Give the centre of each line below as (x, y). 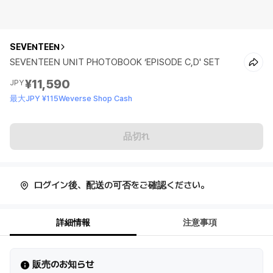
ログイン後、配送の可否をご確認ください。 (122, 185)
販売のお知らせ (63, 264)
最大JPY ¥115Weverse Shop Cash (71, 98)
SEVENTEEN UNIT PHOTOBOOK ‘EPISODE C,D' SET (115, 62)
